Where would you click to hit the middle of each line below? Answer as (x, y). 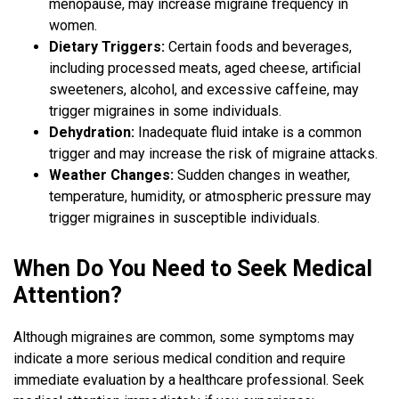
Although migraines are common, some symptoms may (184, 338)
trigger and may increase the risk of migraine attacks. (213, 154)
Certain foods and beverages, (258, 47)
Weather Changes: (111, 175)
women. (73, 26)
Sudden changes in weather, (262, 175)
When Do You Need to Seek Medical (193, 269)
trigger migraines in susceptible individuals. (184, 218)
